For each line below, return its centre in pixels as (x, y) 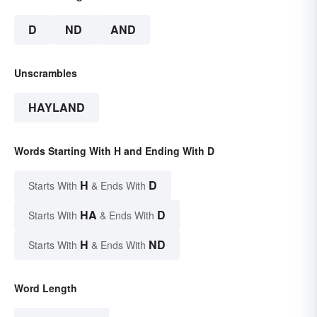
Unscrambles (46, 73)
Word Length (46, 288)
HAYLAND (57, 108)
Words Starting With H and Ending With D (114, 151)
